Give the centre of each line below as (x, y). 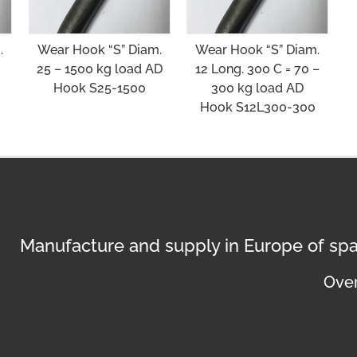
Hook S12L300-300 (257, 107)
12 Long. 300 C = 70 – (258, 69)
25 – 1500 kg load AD (99, 69)
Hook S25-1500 (99, 88)
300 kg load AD (258, 88)
